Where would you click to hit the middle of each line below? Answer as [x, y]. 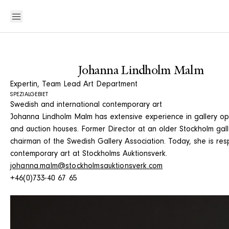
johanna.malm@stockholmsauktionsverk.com [87, 167]
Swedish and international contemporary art [86, 105]
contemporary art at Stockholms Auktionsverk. [89, 154]
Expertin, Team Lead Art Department [74, 85]
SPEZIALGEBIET [29, 95]
